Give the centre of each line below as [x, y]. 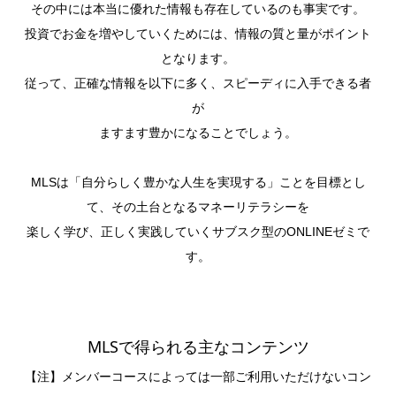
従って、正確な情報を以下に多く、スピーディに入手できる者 [198, 83]
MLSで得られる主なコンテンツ [198, 347]
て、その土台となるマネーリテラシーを [198, 206]
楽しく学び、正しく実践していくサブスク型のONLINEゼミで [198, 231]
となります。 [198, 58]
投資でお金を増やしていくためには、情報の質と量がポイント [198, 33]
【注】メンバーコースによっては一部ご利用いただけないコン [198, 376]
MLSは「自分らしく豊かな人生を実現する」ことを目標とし [198, 182]
